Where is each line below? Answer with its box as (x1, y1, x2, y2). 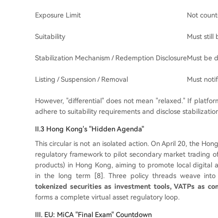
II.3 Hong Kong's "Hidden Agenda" (35, 125, 144, 133)
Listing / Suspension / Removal (35, 75, 128, 83)
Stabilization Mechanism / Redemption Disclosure (35, 54, 187, 62)
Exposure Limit (35, 11, 81, 19)
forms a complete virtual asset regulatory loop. (35, 193, 180, 201)
